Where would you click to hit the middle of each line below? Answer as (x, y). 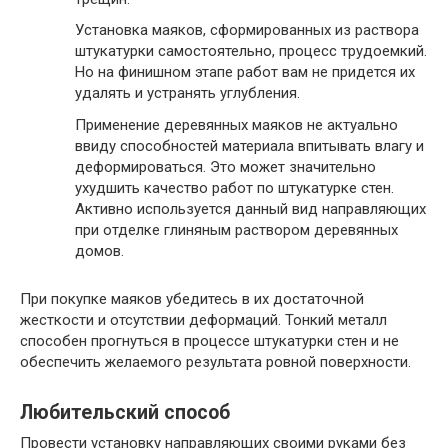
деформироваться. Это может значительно (225, 166)
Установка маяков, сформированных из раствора (247, 30)
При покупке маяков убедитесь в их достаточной (192, 298)
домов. (99, 250)
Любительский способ (125, 413)
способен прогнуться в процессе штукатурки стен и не (209, 340)
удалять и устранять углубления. (187, 93)
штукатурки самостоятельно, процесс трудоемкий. (251, 51)
